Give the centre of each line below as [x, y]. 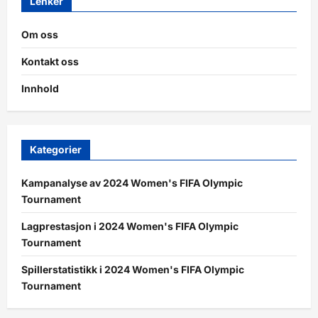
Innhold [40, 89]
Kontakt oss [50, 62]
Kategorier [56, 150]
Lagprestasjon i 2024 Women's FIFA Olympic [130, 226]
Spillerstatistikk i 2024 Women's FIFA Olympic [133, 270]
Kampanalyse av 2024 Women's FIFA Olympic [132, 183]
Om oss [40, 35]
